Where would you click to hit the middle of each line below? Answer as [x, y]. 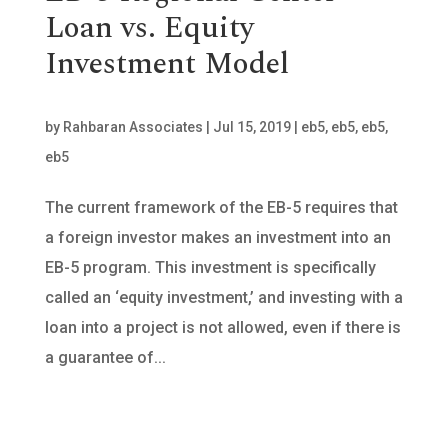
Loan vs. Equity [149, 28]
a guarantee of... [105, 357]
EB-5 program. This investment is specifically [210, 267]
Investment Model [166, 64]
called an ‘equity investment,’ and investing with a [223, 297]
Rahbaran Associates [132, 127]
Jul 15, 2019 [251, 127]
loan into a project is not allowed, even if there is [222, 327]
